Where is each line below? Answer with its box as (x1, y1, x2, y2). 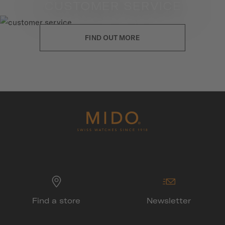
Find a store (32, 196, 80, 206)
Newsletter (147, 196, 191, 206)
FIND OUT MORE (85, 33, 140, 43)
